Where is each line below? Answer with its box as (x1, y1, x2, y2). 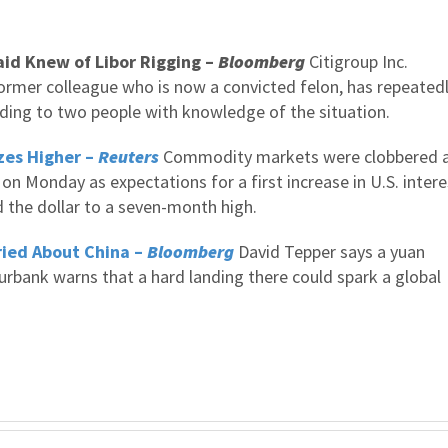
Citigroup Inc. (309, 50, 408, 73)
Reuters (98, 145, 159, 168)
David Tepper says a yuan (234, 240, 425, 263)
